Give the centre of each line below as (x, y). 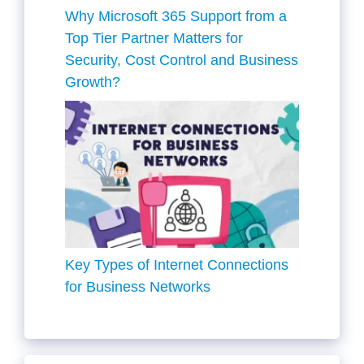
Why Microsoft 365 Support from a (176, 16)
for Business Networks (138, 287)
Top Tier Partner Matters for (154, 38)
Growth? (93, 82)
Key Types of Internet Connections (177, 265)
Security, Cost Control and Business (182, 60)
